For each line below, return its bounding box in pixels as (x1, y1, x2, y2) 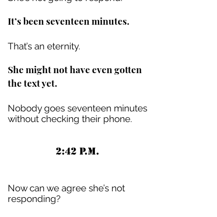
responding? (8, 193, 61, 204)
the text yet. (8, 77, 57, 89)
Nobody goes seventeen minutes (8, 103, 147, 113)
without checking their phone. (8, 113, 132, 124)
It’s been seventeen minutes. (8, 15, 129, 27)
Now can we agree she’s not (8, 183, 125, 193)
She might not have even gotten (8, 63, 142, 76)
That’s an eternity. (8, 41, 80, 51)
